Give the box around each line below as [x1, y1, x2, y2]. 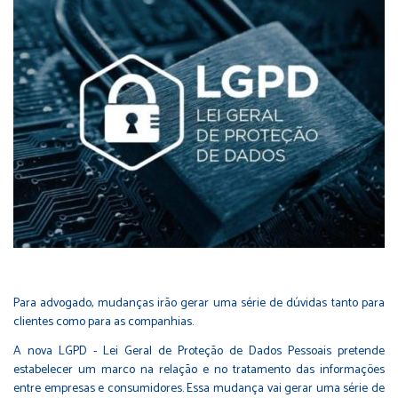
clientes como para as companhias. [13, 311, 194, 332]
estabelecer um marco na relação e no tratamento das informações [13, 359, 385, 380]
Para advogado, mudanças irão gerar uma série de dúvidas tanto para [13, 292, 385, 314]
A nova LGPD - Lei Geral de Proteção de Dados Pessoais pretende [13, 340, 385, 362]
